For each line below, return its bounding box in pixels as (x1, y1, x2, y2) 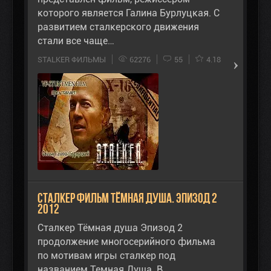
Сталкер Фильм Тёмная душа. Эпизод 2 (38, 191, 217, 206)
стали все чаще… (38, 35, 114, 47)
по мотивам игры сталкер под (38, 250, 175, 262)
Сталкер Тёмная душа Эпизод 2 (38, 222, 183, 234)
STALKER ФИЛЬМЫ (38, 55, 106, 65)
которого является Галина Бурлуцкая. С (38, 7, 220, 19)
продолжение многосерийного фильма (38, 236, 215, 248)
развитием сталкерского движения (38, 21, 199, 33)
